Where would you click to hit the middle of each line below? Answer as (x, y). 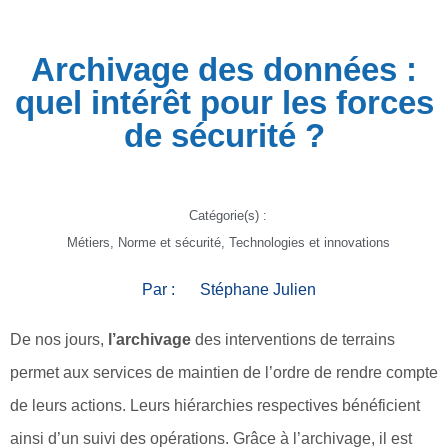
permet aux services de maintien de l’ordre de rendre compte (224, 372)
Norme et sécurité (169, 242)
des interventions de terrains (293, 339)
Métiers (88, 242)
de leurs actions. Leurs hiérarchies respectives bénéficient (215, 405)
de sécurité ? (224, 135)
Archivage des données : (224, 69)
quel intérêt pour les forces (224, 102)
